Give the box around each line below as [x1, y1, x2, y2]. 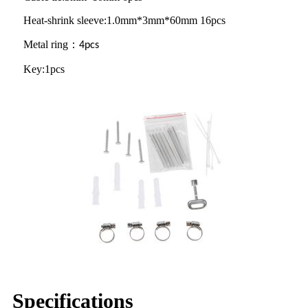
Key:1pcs [23, 63, 65, 75]
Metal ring [23, 38, 68, 50]
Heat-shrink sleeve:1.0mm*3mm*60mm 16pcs [23, 14, 225, 26]
